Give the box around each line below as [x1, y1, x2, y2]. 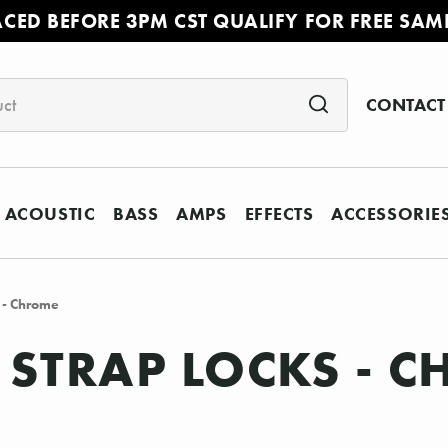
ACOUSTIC [4, 201, 96, 225]
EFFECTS [244, 201, 314, 225]
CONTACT [365, 93, 445, 117]
